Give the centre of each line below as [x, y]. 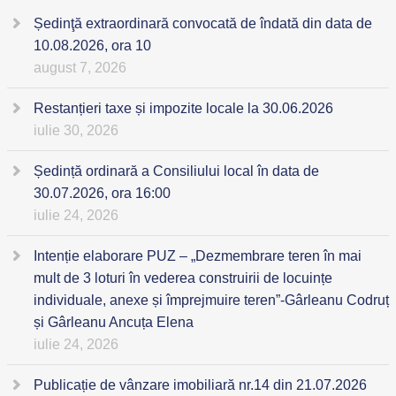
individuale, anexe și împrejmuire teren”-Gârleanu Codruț [211, 300]
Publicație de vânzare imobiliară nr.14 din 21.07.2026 [200, 385]
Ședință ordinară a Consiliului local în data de [176, 171]
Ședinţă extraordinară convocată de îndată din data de [203, 23]
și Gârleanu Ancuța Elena [114, 322]
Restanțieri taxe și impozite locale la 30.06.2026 [183, 108]
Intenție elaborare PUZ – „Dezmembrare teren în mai [198, 256]
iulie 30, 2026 [76, 130]
